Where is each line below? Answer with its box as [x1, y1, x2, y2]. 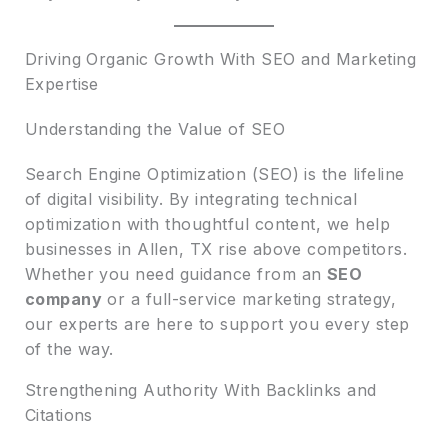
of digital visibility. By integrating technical [24, 188, 358, 209]
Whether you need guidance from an [24, 263, 327, 284]
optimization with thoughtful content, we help [24, 213, 391, 234]
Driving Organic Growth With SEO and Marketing [24, 48, 417, 69]
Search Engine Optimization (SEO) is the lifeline [24, 163, 405, 184]
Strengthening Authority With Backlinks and [24, 379, 377, 400]
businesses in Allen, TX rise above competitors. [24, 238, 408, 259]
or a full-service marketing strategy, [102, 288, 397, 309]
